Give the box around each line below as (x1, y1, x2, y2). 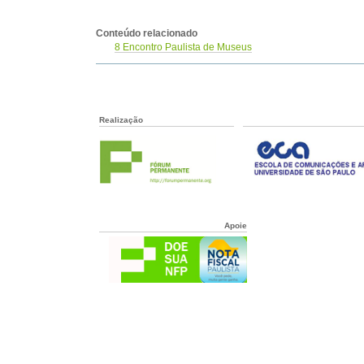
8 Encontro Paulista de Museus (115, 41, 253, 53)
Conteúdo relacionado (95, 28, 197, 39)
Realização (99, 115, 143, 125)
